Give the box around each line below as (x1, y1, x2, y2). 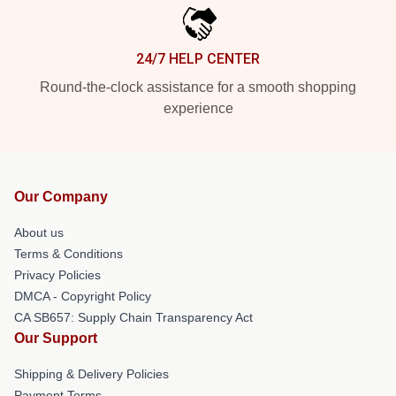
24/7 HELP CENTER (136, 50, 260, 67)
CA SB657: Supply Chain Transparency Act (14, 310, 253, 324)
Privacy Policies (14, 268, 101, 282)
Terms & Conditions (14, 247, 123, 261)
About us (14, 225, 64, 240)
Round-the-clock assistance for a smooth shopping (40, 80, 356, 95)
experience (163, 101, 233, 116)
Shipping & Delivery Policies (14, 367, 169, 381)
